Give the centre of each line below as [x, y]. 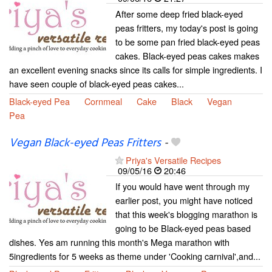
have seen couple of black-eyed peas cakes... [97, 83]
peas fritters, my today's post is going [187, 27]
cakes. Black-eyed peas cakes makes [187, 55]
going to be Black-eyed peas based [183, 228]
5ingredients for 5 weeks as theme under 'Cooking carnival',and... [135, 256]
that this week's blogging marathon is [186, 214]
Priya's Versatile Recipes [173, 160]
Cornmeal [103, 101]
